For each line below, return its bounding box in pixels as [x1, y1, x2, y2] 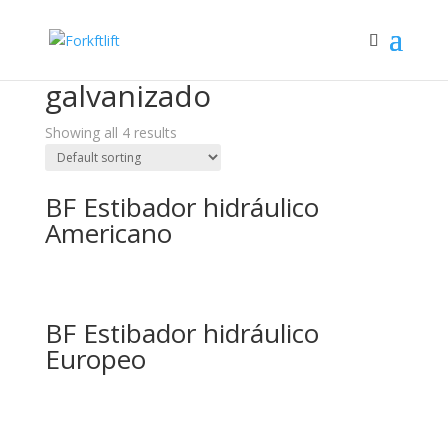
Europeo [44, 341, 146, 378]
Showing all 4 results [44, 123, 177, 142]
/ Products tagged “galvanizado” [84, 60, 296, 79]
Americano [44, 215, 172, 251]
